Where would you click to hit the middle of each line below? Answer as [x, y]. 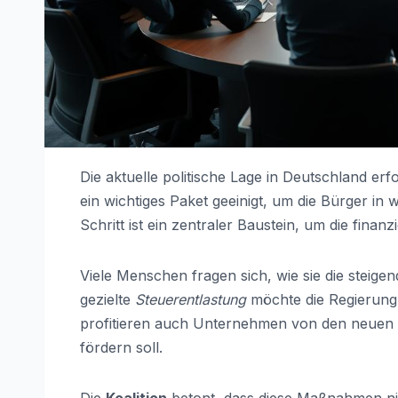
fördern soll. [121, 348]
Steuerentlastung [191, 300]
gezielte [107, 300]
